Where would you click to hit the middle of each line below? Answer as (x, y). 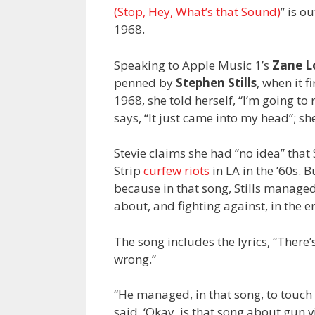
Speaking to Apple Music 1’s (193, 65)
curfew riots (176, 171)
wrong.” (135, 259)
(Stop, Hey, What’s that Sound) (197, 12)
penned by (145, 82)
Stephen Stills (216, 82)
